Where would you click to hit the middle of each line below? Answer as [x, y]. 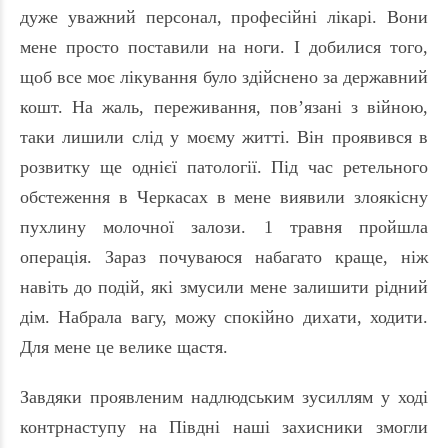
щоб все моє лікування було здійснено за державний [224, 77]
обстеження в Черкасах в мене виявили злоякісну [224, 197]
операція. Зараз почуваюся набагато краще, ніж [224, 257]
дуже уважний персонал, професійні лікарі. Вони [224, 17]
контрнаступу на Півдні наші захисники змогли [224, 427]
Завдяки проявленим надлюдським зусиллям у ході [224, 397]
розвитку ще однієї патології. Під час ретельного [224, 167]
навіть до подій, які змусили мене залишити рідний [224, 287]
